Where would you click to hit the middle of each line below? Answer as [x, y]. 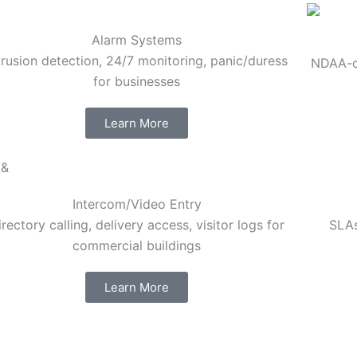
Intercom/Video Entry [137, 204]
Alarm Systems [137, 40]
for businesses [137, 82]
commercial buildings [137, 246]
